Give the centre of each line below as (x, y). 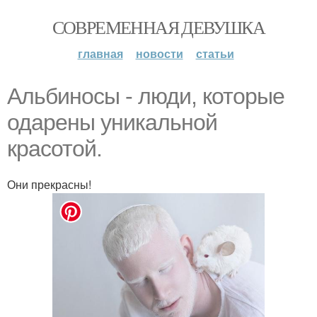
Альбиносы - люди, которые (146, 96)
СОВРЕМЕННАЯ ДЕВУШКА (158, 27)
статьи (215, 53)
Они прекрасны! (49, 184)
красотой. (54, 149)
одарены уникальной (112, 122)
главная (100, 53)
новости (159, 53)
